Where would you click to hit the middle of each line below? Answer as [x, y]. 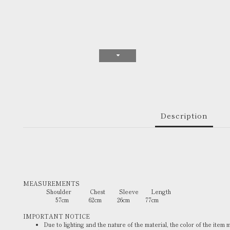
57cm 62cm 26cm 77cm [91, 200]
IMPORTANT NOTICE [56, 216]
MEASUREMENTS [51, 183]
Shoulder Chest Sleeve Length [97, 191]
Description [184, 115]
